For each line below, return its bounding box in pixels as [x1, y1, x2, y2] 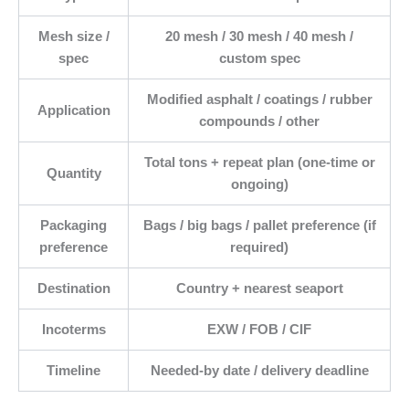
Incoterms [41, 322, 106, 338]
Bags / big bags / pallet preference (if [142, 218, 376, 234]
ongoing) [230, 177, 288, 193]
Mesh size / [37, 29, 110, 45]
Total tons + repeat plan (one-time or [143, 155, 375, 171]
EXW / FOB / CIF [207, 322, 311, 338]
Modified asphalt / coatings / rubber [146, 92, 372, 108]
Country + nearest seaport [175, 281, 343, 297]
